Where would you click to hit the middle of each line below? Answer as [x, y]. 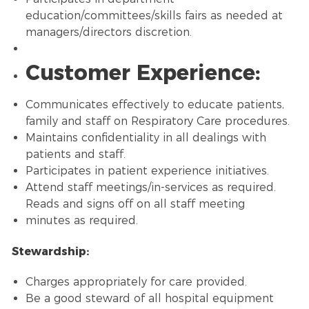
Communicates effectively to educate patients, [154, 104]
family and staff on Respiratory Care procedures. [157, 121]
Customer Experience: [142, 72]
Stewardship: [52, 251]
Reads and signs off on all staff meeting [137, 203]
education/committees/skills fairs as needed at [154, 15]
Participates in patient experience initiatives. [147, 170]
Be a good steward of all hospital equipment [149, 298]
